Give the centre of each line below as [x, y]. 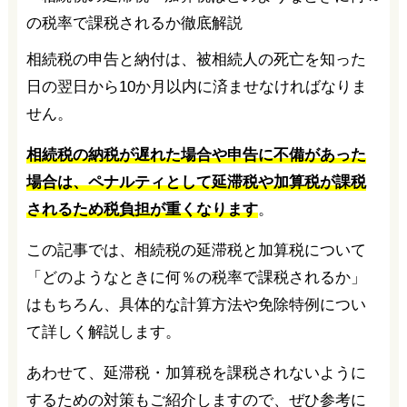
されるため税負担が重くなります [142, 209]
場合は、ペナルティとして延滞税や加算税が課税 [196, 182]
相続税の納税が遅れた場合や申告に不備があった [196, 155]
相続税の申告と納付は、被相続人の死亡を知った [196, 60]
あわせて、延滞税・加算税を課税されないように [196, 373]
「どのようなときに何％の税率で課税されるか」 [196, 278]
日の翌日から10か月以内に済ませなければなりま [196, 87]
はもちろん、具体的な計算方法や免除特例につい [196, 305]
